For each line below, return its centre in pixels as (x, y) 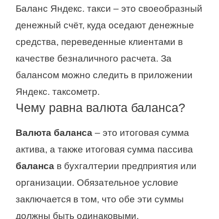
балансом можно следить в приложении (104, 75)
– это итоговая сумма (141, 133)
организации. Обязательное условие (97, 183)
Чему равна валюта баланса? (100, 108)
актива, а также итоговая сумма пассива (104, 150)
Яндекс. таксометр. (58, 92)
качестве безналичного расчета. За (94, 59)
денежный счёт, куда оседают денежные (105, 25)
